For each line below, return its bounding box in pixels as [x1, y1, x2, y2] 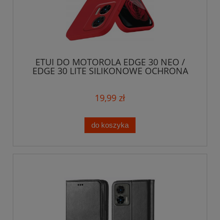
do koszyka [91, 120, 129, 129]
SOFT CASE [88, 74, 132, 86]
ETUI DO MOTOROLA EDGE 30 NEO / [35, 56, 185, 68]
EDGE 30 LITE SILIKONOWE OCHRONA [32, 65, 188, 77]
